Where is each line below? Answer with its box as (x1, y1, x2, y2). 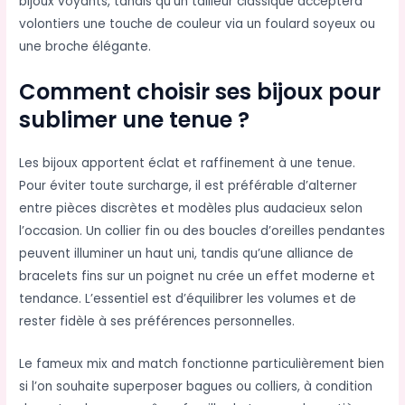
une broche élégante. (19, 38, 152, 55)
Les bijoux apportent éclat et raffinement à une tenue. (19, 154, 356, 172)
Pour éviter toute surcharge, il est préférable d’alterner (19, 176, 358, 194)
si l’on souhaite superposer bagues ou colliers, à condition (19, 377, 373, 395)
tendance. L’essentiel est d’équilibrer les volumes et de (19, 289, 357, 307)
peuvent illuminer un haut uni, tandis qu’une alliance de (19, 244, 354, 262)
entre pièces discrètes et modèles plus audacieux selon (19, 199, 363, 217)
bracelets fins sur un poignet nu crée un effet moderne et (19, 267, 376, 285)
